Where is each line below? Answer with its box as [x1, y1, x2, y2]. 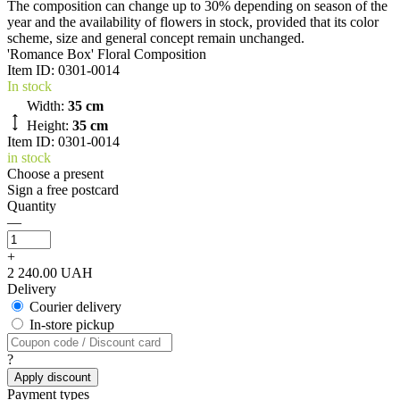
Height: [27, 118, 72, 134]
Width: [27, 98, 68, 114]
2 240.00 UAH [7, 265, 93, 281]
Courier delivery [29, 299, 121, 315]
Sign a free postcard [7, 182, 119, 198]
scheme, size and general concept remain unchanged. [7, 30, 304, 46]
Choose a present [7, 166, 104, 182]
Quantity [7, 198, 56, 214]
